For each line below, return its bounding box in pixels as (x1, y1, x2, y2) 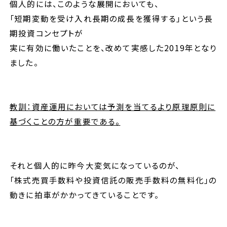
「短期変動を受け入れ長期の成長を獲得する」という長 (10, 12, 213, 24)
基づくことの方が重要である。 (10, 115, 121, 127)
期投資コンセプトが (10, 27, 84, 39)
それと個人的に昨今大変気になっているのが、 (10, 159, 180, 171)
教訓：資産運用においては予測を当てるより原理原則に (10, 100, 216, 112)
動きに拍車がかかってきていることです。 (10, 188, 160, 200)
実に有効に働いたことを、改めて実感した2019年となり (10, 42, 217, 53)
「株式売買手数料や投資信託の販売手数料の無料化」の (10, 174, 217, 185)
